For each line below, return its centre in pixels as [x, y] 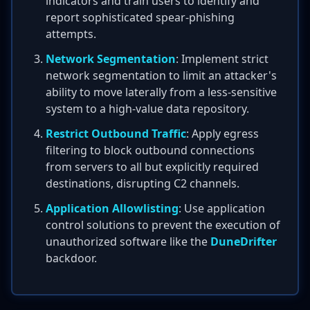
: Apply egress [222, 134]
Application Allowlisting [112, 208]
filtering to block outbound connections [150, 150]
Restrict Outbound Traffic [116, 134]
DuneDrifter [244, 241]
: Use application [222, 208]
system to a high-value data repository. [147, 109]
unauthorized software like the [128, 241]
